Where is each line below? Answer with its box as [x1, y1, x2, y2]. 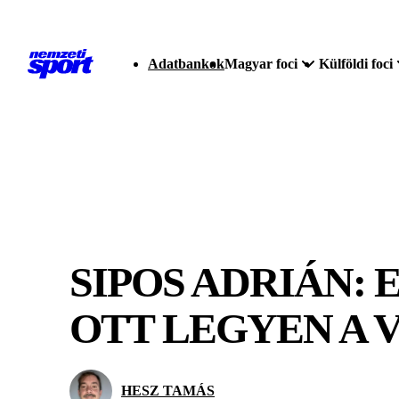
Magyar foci [224, 56, 297, 71]
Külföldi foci [319, 56, 393, 71]
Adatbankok [148, 56, 224, 71]
